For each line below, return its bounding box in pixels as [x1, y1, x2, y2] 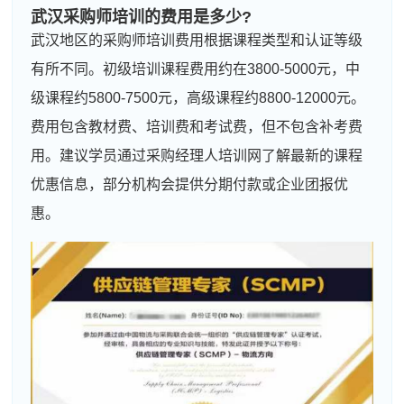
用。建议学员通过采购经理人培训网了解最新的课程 [31, 147, 363, 163]
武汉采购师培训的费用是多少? [31, 7, 252, 26]
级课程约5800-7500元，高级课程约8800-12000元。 [31, 89, 366, 106]
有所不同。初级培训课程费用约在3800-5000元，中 [31, 60, 361, 77]
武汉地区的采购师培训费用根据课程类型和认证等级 [31, 32, 363, 48]
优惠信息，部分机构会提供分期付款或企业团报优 [31, 176, 349, 192]
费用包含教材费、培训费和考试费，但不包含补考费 [31, 118, 363, 134]
